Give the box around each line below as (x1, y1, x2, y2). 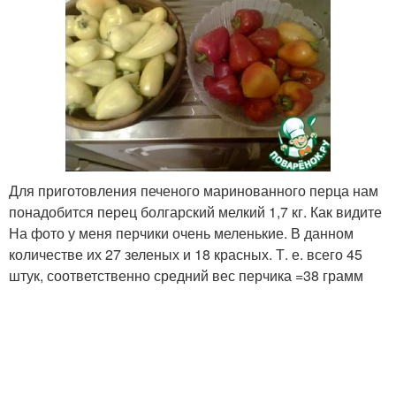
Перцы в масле (56, 65, 151, 82)
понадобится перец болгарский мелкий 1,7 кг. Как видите (9, 202, 382, 222)
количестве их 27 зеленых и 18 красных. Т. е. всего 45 (9, 244, 362, 264)
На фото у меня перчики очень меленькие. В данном (9, 223, 354, 243)
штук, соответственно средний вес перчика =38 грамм (9, 265, 363, 286)
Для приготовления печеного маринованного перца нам (9, 180, 378, 201)
